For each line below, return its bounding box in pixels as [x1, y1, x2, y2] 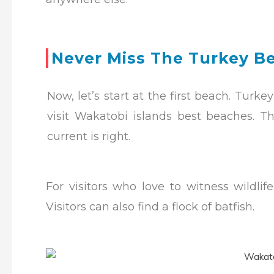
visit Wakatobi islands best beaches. [47, 109, 261, 124]
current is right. [47, 130, 130, 144]
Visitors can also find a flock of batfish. [46, 200, 254, 214]
